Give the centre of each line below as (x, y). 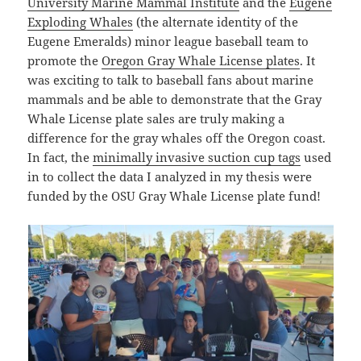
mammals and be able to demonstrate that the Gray (175, 100)
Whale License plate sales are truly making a (156, 119)
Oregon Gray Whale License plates (201, 61)
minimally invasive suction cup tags (197, 158)
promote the (65, 61)
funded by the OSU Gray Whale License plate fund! (174, 196)
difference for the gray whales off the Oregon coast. (177, 138)
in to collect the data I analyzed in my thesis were (170, 177)
